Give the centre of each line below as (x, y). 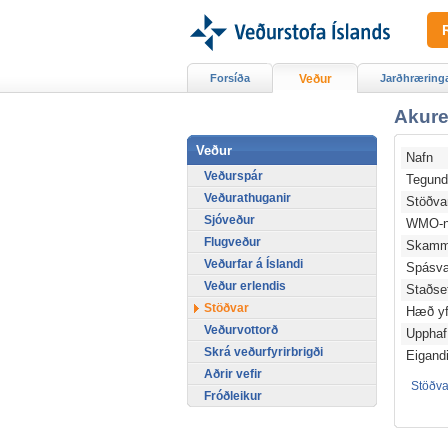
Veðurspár (233, 175)
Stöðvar (226, 307)
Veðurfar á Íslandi (253, 263)
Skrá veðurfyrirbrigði (263, 351)
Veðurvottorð (241, 329)
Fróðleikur (233, 395)
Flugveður (232, 241)
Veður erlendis (245, 285)
